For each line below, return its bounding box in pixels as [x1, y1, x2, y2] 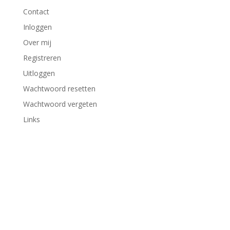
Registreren [23, 53, 61, 63]
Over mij [23, 37, 51, 47]
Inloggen [23, 22, 52, 32]
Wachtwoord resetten [23, 84, 95, 93]
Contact [23, 7, 49, 16]
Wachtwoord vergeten [23, 99, 97, 109]
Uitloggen [23, 68, 55, 78]
